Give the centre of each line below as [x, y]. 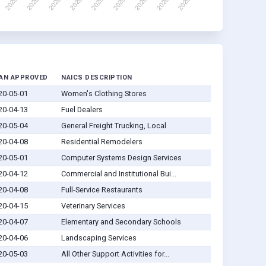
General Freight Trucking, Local [113, 126]
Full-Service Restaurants [102, 190]
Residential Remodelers [102, 142]
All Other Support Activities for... [115, 254]
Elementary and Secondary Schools [121, 222]
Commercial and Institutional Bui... [118, 174]
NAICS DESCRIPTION [97, 78]
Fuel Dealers [82, 110]
